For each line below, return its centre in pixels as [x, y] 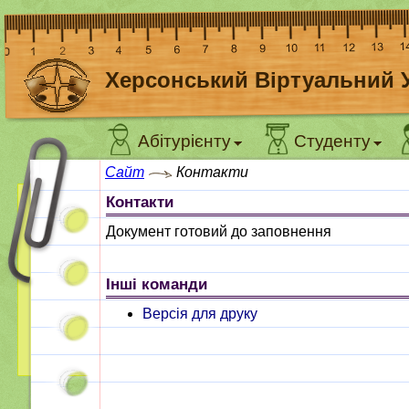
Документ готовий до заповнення [219, 231]
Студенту [332, 141]
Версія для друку [200, 314]
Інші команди [157, 284]
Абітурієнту [184, 141]
